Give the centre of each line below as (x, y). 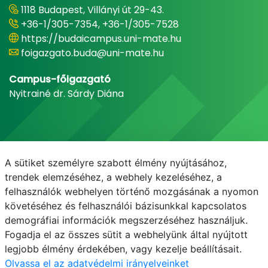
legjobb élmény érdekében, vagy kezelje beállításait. (123, 249)
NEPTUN (162, 222)
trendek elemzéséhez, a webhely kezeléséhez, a (113, 177)
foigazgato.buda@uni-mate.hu (92, 53)
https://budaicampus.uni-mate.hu (101, 39)
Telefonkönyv (101, 222)
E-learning (214, 222)
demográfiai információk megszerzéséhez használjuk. (126, 220)
